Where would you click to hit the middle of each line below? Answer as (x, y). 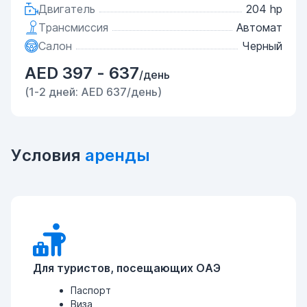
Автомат (259, 27)
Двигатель (67, 9)
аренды (118, 155)
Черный (262, 46)
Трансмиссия (73, 27)
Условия (48, 155)
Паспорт (91, 290)
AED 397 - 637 (82, 73)
